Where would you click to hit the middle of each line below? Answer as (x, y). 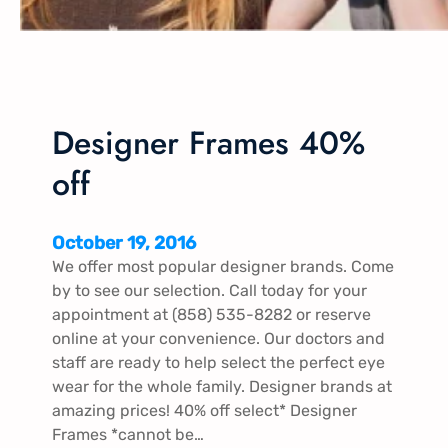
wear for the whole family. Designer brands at (222, 387)
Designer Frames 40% (208, 142)
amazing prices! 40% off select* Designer (204, 411)
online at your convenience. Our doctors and (218, 339)
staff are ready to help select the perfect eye (218, 363)
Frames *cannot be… (128, 435)
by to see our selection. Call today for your (209, 291)
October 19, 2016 (124, 243)
